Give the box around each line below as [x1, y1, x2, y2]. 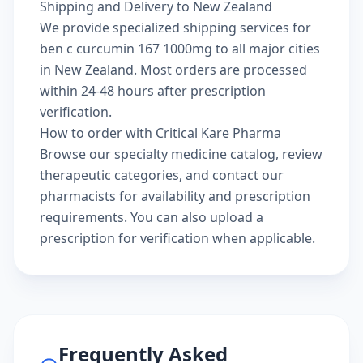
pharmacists [40, 187, 116, 205]
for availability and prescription [116, 187, 310, 205]
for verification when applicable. [115, 229, 315, 247]
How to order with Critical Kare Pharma [40, 124, 281, 142]
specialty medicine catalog [114, 145, 275, 163]
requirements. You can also [40, 208, 210, 226]
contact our [212, 166, 284, 184]
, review [275, 145, 322, 163]
